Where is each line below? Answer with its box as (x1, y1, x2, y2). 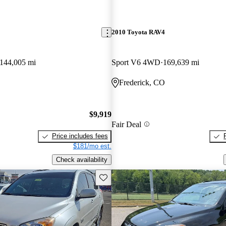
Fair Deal (111, 120, 141, 129)
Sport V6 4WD (111, 58, 160, 67)
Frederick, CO (119, 78, 165, 87)
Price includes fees (51, 132, 108, 140)
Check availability (55, 155, 107, 163)
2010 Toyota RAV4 (111, 28, 165, 36)
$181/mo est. (73, 142, 111, 150)
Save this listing (98, 173, 146, 181)
